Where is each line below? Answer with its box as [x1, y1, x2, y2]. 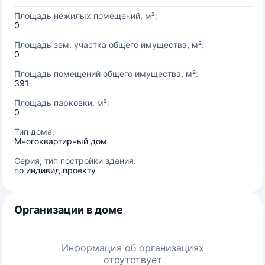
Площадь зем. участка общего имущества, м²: [14, 40, 204, 50]
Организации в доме [14, 203, 123, 216]
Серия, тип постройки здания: [14, 156, 136, 166]
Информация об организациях [61, 242, 204, 254]
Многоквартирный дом [14, 136, 107, 146]
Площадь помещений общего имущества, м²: [14, 69, 198, 79]
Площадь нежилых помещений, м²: [14, 11, 157, 21]
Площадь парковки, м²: [14, 98, 109, 108]
